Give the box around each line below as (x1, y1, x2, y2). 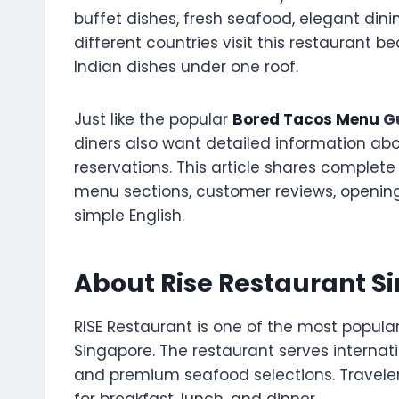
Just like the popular (74, 109, 232, 131)
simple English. (74, 205, 184, 227)
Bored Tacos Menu (232, 109, 379, 131)
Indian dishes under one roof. (74, 56, 298, 78)
